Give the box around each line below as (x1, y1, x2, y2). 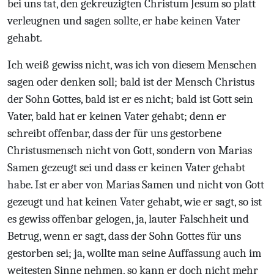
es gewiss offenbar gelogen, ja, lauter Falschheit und (7, 212, 249, 226)
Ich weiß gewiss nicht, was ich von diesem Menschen (7, 58, 257, 72)
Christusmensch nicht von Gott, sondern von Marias (7, 144, 252, 157)
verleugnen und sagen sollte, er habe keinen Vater (7, 14, 240, 28)
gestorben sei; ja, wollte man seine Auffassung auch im (7, 246, 261, 260)
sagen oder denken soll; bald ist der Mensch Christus (7, 75, 254, 89)
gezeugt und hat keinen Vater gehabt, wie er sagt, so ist (7, 195, 262, 209)
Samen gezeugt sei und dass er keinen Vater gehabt (7, 161, 245, 174)
